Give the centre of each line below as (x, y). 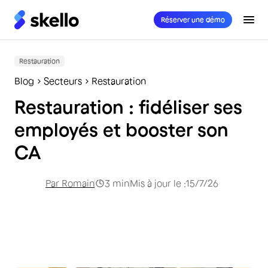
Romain (78, 183)
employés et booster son (121, 130)
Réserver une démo (193, 19)
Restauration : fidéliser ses (128, 107)
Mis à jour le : (158, 183)
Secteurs (63, 81)
